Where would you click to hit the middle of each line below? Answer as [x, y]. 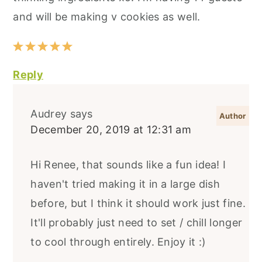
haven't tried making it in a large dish [125, 184]
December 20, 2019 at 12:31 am [111, 130]
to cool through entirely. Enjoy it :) [118, 242]
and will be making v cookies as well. [107, 17]
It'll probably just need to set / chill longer [137, 223]
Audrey [49, 114]
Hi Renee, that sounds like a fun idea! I [128, 165]
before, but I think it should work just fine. [138, 204]
